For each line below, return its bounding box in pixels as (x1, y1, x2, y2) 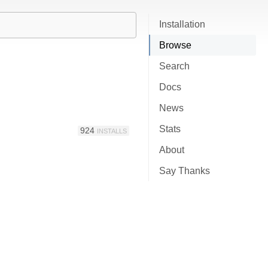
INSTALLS (97, 127, 127, 135)
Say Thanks (159, 166, 210, 176)
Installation (159, 19, 205, 29)
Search (159, 61, 190, 71)
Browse (159, 40, 191, 50)
